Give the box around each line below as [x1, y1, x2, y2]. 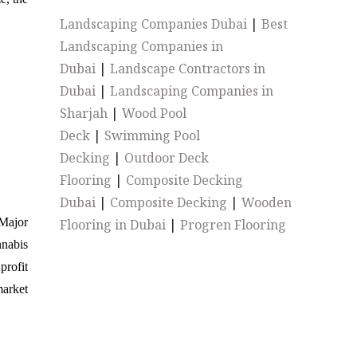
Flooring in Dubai [60, 216, 167, 233]
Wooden [241, 194, 292, 211]
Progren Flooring [180, 216, 287, 233]
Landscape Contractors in [110, 60, 266, 77]
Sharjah [60, 104, 108, 122]
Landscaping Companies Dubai [60, 15, 248, 33]
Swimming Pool [104, 127, 201, 144]
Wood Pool [122, 104, 187, 122]
